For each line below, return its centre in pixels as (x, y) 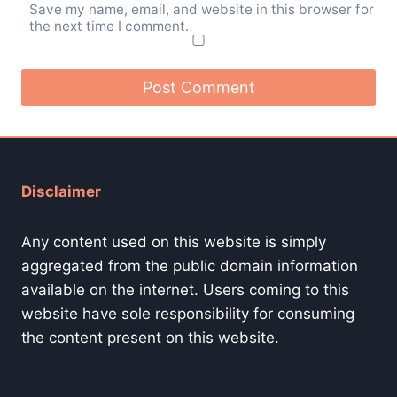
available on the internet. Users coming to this (185, 289)
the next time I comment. (109, 27)
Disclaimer (61, 191)
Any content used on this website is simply (174, 241)
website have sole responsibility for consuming (188, 313)
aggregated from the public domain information (190, 265)
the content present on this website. (150, 337)
